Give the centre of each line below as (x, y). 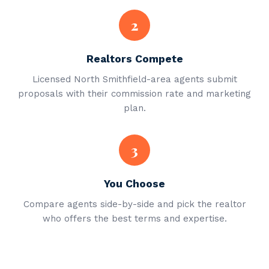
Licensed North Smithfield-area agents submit (134, 79)
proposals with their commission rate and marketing (134, 94)
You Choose (134, 184)
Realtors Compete (134, 59)
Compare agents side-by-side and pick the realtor (134, 204)
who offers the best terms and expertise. (134, 219)
